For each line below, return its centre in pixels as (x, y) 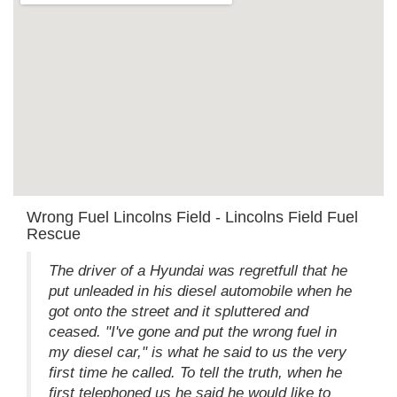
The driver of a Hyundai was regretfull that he (198, 271)
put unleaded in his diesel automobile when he (200, 292)
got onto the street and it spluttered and (179, 312)
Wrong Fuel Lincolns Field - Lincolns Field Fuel (192, 218)
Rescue (54, 234)
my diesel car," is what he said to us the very (198, 353)
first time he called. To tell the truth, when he (195, 373)
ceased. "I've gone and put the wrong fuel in (193, 332)
